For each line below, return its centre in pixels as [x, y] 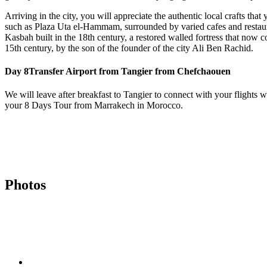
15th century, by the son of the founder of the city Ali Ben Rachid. [129, 48]
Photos [25, 185]
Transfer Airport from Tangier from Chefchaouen [130, 71]
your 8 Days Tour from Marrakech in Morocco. [94, 105]
